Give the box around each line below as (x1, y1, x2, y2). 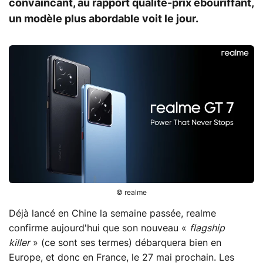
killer (9, 238, 30, 248)
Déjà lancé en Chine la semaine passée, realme (9, 208, 216, 218)
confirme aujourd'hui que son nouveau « (9, 223, 190, 233)
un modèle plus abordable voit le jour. (9, 14, 198, 25)
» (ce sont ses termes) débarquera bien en (30, 238, 221, 248)
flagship (190, 223, 225, 233)
